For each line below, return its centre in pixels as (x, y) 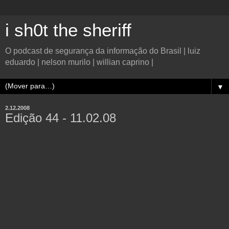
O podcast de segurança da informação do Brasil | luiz (103, 51)
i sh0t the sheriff (68, 30)
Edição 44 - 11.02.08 (61, 118)
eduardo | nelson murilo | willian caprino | (79, 62)
